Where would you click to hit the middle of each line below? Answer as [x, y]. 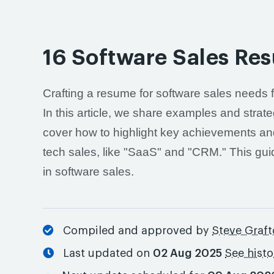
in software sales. [89, 172]
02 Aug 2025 [188, 253]
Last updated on [104, 253]
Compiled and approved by [133, 231]
